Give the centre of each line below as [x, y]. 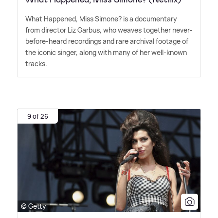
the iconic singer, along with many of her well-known [106, 53]
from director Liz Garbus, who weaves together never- [109, 30]
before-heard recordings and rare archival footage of [107, 41]
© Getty [34, 206]
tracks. [36, 64]
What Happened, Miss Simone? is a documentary [101, 19]
